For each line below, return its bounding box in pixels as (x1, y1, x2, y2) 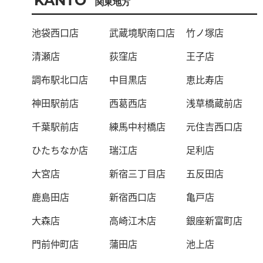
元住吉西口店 (186, 119, 243, 133)
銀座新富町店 (186, 213, 243, 227)
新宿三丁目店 (109, 166, 166, 180)
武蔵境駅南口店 (109, 25, 175, 39)
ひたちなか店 (32, 143, 89, 157)
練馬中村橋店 (109, 119, 166, 133)
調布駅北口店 (32, 72, 89, 86)
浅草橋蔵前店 (186, 96, 243, 110)
